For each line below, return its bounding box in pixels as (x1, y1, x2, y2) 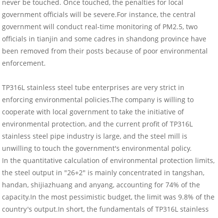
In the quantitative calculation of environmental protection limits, (2, 156, 215, 165)
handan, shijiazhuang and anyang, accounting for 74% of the (2, 180, 200, 190)
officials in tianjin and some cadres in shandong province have (2, 34, 207, 44)
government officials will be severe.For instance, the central (2, 10, 196, 19)
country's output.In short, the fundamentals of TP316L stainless (2, 204, 209, 214)
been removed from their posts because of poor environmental (2, 46, 208, 56)
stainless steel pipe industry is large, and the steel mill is (2, 131, 188, 141)
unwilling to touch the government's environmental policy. (2, 144, 192, 153)
